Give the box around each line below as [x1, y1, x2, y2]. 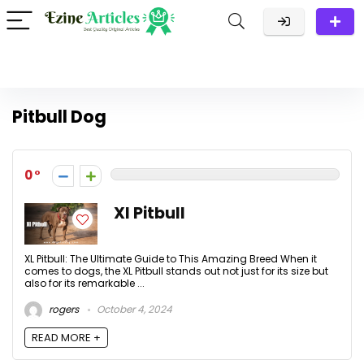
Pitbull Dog [12, 105, 106, 128]
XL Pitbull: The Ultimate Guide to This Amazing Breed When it [24, 252, 317, 266]
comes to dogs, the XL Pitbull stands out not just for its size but [24, 264, 328, 278]
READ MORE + [32, 330, 101, 346]
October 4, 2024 [94, 302, 172, 317]
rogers [46, 302, 79, 317]
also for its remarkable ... [24, 276, 145, 290]
